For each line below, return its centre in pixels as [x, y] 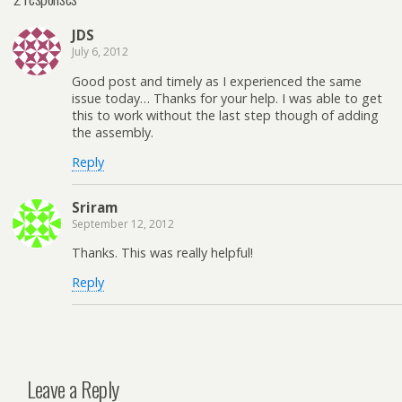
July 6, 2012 [100, 52]
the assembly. [113, 132]
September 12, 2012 [123, 223]
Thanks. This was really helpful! [162, 253]
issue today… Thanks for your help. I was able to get [227, 98]
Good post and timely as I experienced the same [217, 81]
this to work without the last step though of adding [225, 115]
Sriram [95, 207]
